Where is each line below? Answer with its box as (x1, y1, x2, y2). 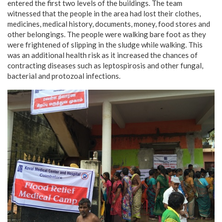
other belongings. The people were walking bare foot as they (7, 29, 206, 39)
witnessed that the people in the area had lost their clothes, (7, 8, 201, 18)
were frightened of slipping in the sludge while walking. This (7, 40, 203, 49)
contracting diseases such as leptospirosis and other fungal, (7, 60, 203, 70)
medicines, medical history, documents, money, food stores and (7, 19, 210, 28)
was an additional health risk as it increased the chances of (7, 50, 198, 59)
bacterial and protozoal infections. (7, 71, 120, 80)
